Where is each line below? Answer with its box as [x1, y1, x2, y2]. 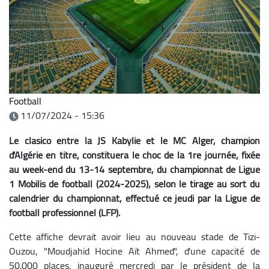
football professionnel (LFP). [9, 203, 120, 222]
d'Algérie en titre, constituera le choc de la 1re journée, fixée [9, 145, 260, 164]
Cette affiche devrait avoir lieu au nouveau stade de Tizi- [9, 227, 260, 246]
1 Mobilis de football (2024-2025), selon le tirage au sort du [9, 174, 260, 193]
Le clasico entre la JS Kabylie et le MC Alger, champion [9, 131, 260, 150]
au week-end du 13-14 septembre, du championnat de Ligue [9, 160, 260, 178]
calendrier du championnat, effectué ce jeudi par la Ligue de [9, 189, 260, 207]
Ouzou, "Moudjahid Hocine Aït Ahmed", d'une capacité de [9, 241, 260, 260]
